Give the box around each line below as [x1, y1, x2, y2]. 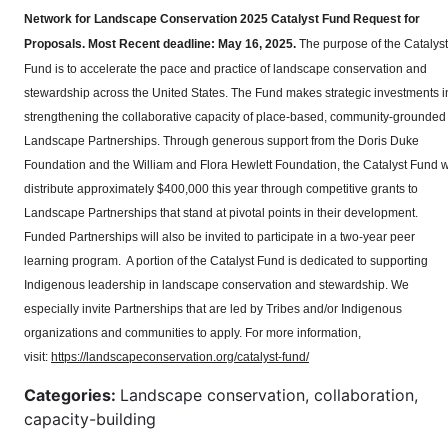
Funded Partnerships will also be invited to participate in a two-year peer [24, 229, 415, 244]
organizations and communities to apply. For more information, [24, 325, 361, 340]
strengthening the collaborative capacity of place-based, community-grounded [24, 109, 446, 124]
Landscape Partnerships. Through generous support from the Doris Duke [24, 133, 419, 148]
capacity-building [24, 408, 156, 429]
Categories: [24, 384, 120, 405]
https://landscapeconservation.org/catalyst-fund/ [51, 349, 309, 364]
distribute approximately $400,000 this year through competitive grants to [24, 181, 418, 196]
